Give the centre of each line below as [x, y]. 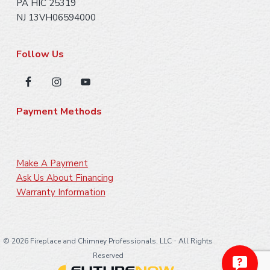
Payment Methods [59, 111]
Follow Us [40, 54]
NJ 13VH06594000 [56, 17]
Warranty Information [61, 192]
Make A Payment [52, 163]
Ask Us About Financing [64, 177]
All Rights [196, 241]
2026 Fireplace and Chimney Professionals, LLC [92, 241]
